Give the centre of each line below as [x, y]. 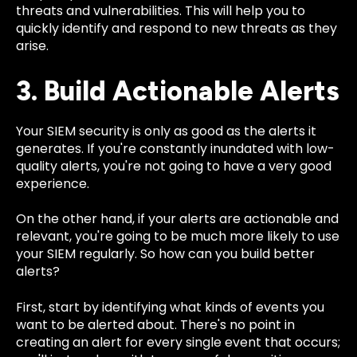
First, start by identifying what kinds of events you [170, 307]
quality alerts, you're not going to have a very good [174, 166]
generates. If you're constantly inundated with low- [175, 148]
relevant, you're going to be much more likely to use [178, 237]
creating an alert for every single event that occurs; [178, 342]
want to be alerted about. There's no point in [155, 324]
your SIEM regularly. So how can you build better [165, 254]
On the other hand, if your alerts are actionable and [177, 219]
